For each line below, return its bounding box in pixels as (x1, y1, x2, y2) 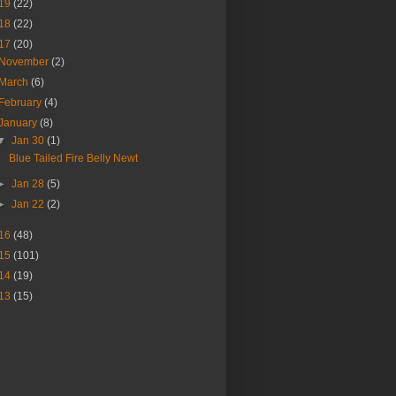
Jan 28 (11, 178, 47, 191)
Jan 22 (11, 198, 47, 211)
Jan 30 (11, 134, 47, 148)
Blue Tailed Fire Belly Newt (9, 152, 139, 165)
